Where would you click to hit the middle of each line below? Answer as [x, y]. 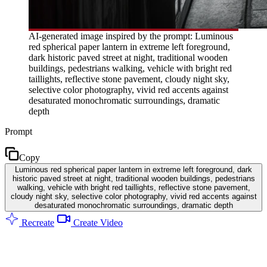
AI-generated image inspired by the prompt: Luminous [131, 36]
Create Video [97, 222]
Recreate [37, 222]
